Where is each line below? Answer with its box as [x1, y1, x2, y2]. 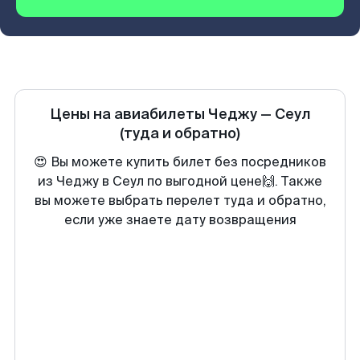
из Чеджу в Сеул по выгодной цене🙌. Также [38, 173, 322, 190]
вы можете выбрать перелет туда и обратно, [34, 192, 326, 209]
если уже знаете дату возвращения [63, 211, 297, 228]
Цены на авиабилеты [49, 104, 208, 124]
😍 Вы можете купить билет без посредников [34, 153, 326, 170]
